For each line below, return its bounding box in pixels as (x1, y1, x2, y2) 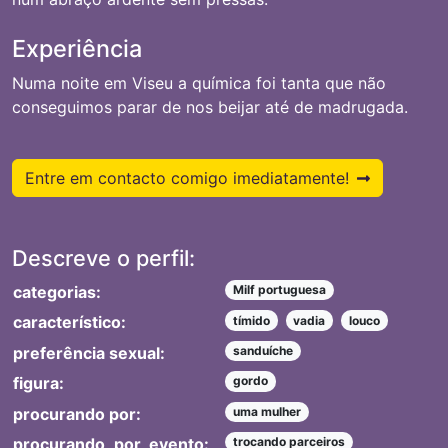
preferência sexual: (13, 342, 165, 363)
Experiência (12, 34, 142, 63)
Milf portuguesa (232, 282, 326, 298)
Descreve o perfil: (12, 245, 195, 271)
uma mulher (232, 403, 301, 419)
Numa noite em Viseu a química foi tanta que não (12, 73, 386, 93)
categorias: (13, 282, 101, 302)
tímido (232, 312, 270, 328)
